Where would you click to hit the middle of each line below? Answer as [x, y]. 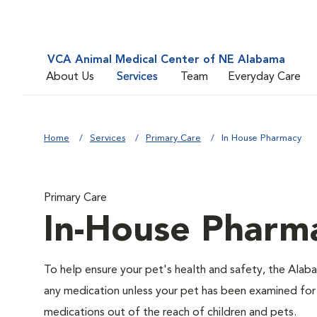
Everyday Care [264, 77]
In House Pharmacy [261, 138]
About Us [70, 77]
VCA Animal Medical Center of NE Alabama [166, 60]
